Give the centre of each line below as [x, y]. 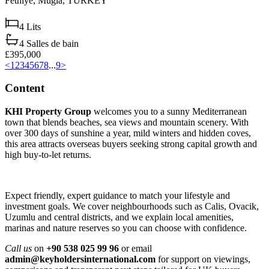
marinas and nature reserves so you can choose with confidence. [126, 228]
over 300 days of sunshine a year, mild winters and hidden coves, [128, 133]
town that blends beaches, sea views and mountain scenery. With [127, 122]
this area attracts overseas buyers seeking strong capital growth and [131, 144]
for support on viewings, [203, 259]
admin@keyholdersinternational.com [80, 259]
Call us [18, 248]
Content [25, 88]
